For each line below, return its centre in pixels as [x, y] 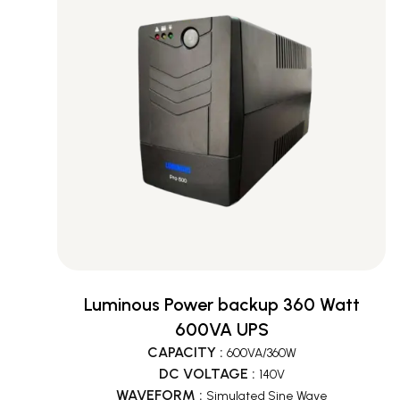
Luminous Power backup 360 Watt [221, 304]
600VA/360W [261, 353]
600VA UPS [221, 329]
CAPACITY [181, 352]
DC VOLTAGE [203, 374]
